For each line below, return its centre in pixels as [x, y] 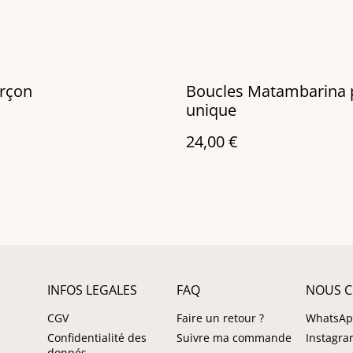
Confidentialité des [97, 338]
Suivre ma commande [234, 338]
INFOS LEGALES [92, 290]
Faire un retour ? [220, 318]
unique [211, 110]
